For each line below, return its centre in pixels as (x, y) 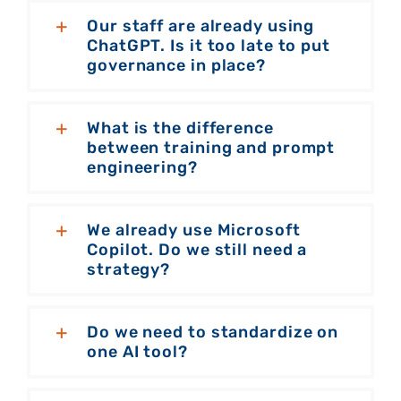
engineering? (142, 168)
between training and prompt (211, 148)
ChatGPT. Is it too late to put (209, 46)
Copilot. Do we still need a (197, 250)
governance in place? (176, 66)
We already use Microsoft (194, 230)
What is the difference (180, 128)
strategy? (129, 270)
